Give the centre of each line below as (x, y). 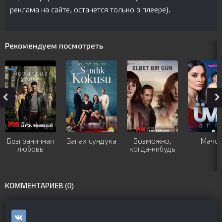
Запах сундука (91, 141)
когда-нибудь (152, 149)
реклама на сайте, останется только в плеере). (90, 10)
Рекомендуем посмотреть (54, 46)
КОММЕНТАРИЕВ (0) (39, 186)
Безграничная (30, 141)
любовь (30, 149)
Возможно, (152, 141)
